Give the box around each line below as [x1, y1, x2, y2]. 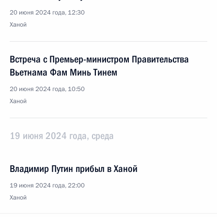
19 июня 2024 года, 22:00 [10, 181, 85, 190]
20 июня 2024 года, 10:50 [10, 85, 85, 93]
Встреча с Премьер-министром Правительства [10, 53, 189, 65]
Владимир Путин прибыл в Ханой [10, 163, 138, 174]
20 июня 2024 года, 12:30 [10, 8, 85, 17]
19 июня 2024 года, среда [10, 130, 114, 141]
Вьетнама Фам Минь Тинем [10, 66, 117, 78]
